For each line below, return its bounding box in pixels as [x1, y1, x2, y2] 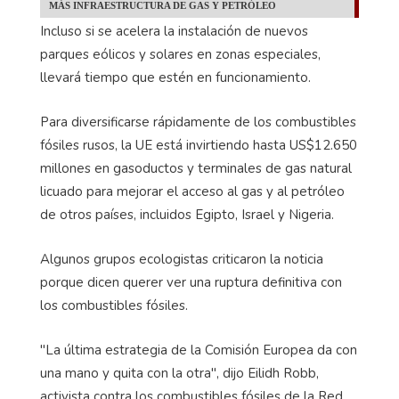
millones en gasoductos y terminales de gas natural [40, 159, 352, 177]
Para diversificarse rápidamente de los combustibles [40, 112, 356, 131]
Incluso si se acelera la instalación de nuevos [40, 21, 308, 40]
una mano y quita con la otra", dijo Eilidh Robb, [40, 363, 319, 382]
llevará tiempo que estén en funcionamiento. [40, 68, 311, 86]
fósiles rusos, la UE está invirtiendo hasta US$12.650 [40, 135, 357, 154]
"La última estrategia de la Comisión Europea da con [40, 340, 357, 359]
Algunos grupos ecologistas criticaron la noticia [40, 249, 323, 268]
